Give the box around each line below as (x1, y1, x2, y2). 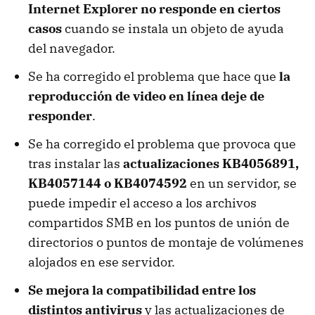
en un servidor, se (187, 174, 297, 191)
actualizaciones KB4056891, (123, 155, 299, 172)
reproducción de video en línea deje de (28, 87, 264, 104)
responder (28, 107, 92, 124)
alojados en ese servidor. (28, 253, 175, 270)
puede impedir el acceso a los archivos (28, 194, 257, 211)
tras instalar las (28, 155, 123, 172)
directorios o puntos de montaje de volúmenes (28, 233, 304, 250)
